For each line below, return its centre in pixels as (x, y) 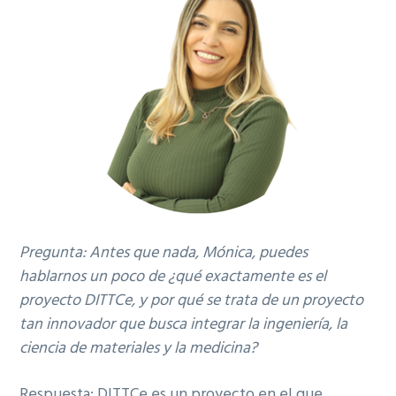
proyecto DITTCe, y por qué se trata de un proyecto (192, 301)
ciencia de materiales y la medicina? (139, 348)
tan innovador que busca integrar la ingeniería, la (184, 324)
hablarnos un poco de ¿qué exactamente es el (173, 277)
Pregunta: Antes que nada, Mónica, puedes (164, 253)
